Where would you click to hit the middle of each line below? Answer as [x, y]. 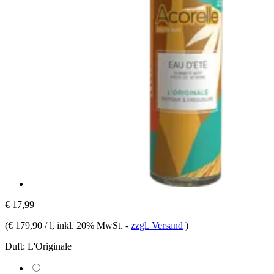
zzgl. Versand [157, 225]
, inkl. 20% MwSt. [89, 225]
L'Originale [50, 246]
